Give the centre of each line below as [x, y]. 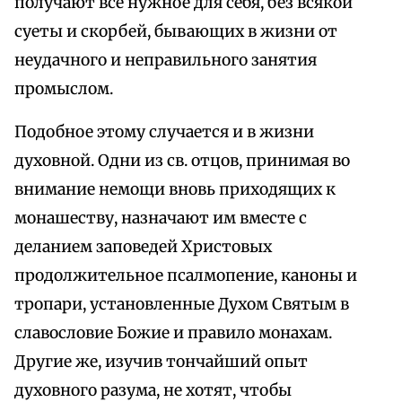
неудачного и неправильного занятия [166, 61]
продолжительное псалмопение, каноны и [186, 276]
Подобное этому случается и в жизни [164, 132]
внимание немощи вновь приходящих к [175, 190]
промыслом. [64, 89]
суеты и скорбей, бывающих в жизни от [176, 32]
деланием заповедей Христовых [143, 247]
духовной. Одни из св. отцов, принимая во [182, 161]
